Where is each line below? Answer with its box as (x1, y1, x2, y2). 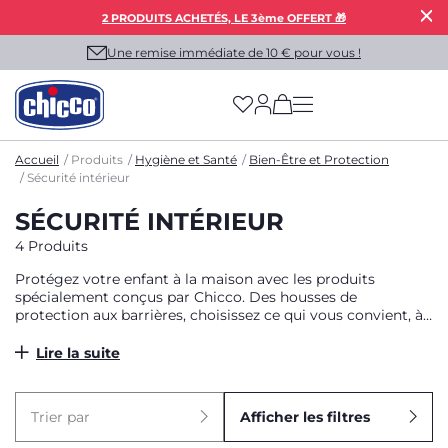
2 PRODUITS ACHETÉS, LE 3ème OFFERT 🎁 (102, 10, 346, 25)
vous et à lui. (15, 324, 102, 342)
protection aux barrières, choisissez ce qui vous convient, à (15, 306, 423, 324)
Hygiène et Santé (135, 152, 237, 167)
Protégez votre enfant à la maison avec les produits (15, 270, 375, 288)
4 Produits (15, 237, 88, 255)
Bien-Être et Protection (249, 152, 389, 167)
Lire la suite (36, 344, 120, 362)
